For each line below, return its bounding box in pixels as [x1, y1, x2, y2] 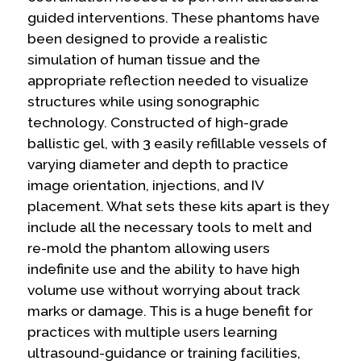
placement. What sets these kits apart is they [27, 197, 330, 214]
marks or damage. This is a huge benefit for [27, 302, 313, 319]
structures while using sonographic [27, 93, 260, 110]
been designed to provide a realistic [27, 30, 268, 47]
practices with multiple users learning [27, 323, 278, 340]
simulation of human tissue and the [27, 51, 261, 68]
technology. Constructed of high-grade [27, 114, 289, 131]
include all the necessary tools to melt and [27, 218, 313, 235]
